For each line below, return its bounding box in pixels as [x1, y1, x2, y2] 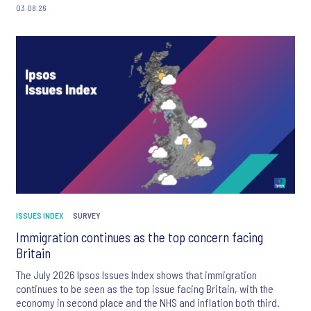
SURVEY [73, 210, 101, 221]
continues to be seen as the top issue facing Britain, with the [16, 282, 274, 296]
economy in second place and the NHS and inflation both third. [16, 296, 280, 310]
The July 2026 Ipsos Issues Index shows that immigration [16, 268, 257, 282]
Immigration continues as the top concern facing [16, 229, 263, 246]
